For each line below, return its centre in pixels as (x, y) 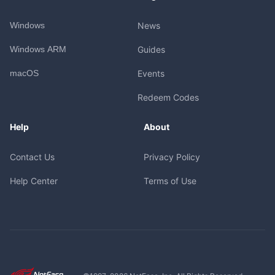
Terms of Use (170, 180)
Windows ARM (38, 49)
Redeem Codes (168, 97)
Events (151, 73)
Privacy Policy (172, 157)
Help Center (33, 180)
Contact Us (32, 157)
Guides (151, 49)
